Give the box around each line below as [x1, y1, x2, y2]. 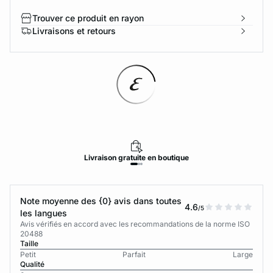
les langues [20, 208, 67, 218]
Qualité [20, 260, 44, 269]
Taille [20, 239, 38, 248]
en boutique [147, 153, 189, 162]
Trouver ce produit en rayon [32, 13, 144, 23]
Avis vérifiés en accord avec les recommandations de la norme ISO [20, 219, 250, 229]
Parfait [122, 250, 146, 259]
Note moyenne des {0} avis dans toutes [20, 196, 182, 206]
